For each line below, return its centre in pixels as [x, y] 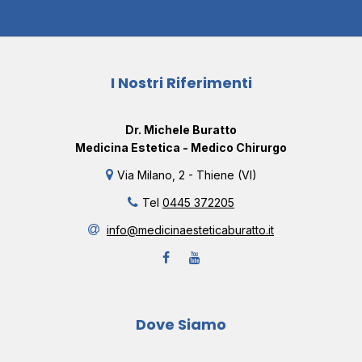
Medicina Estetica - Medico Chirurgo [181, 148]
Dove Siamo [181, 325]
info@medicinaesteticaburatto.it [190, 230]
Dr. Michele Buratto [181, 130]
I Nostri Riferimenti [181, 83]
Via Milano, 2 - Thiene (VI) [187, 175]
